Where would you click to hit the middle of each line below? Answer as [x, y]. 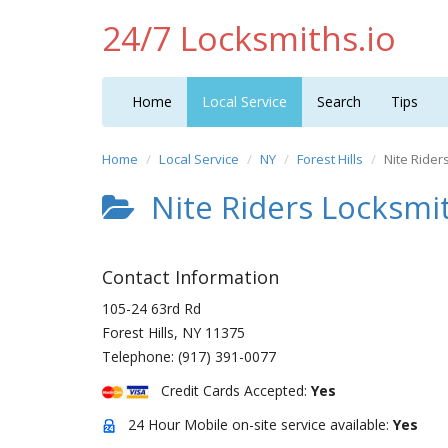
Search [339, 101]
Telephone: [140, 356]
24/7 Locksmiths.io [249, 38]
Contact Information [190, 277]
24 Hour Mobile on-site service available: [254, 424]
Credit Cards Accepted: [230, 390]
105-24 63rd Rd [151, 308]
